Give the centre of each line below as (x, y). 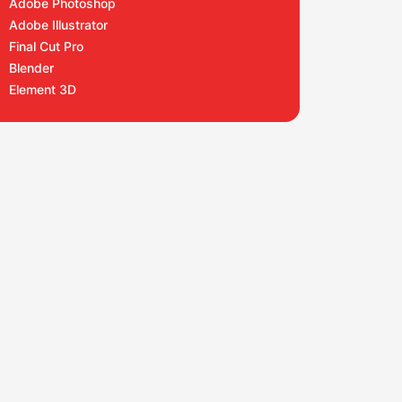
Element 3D (43, 89)
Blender (31, 68)
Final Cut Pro (46, 46)
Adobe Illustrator (58, 25)
